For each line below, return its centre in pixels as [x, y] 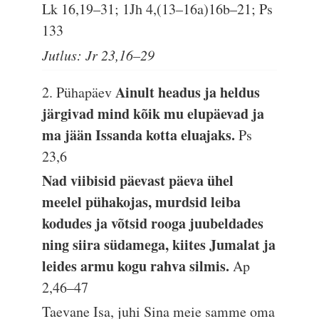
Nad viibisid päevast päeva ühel [138, 181]
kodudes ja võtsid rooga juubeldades [153, 223]
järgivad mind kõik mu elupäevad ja [153, 114]
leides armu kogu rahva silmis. [138, 266]
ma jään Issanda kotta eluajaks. [141, 135]
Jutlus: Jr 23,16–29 [99, 55]
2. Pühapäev [79, 92]
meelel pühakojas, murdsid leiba [142, 202]
